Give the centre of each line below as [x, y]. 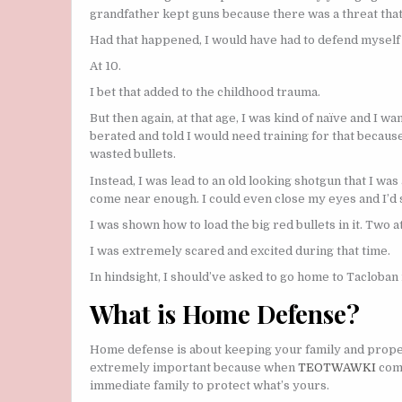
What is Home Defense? [225, 313]
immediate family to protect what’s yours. [210, 386]
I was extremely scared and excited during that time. [240, 250]
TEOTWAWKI [337, 368]
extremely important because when [194, 368]
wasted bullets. [133, 154]
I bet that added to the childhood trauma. [205, 92]
